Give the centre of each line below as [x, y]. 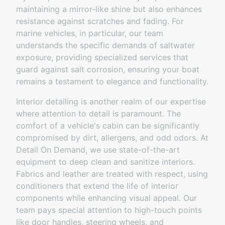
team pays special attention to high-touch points [109, 210]
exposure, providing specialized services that [102, 58]
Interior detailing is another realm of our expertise [111, 102]
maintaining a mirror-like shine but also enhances [109, 9]
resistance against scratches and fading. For [100, 21]
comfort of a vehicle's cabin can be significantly [108, 126]
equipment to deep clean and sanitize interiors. [105, 162]
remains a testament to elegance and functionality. [112, 82]
